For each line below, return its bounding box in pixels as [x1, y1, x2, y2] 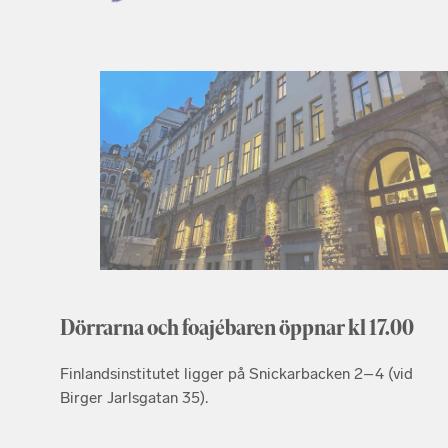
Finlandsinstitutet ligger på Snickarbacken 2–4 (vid [60, 363, 413, 383]
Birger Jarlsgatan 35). [60, 387, 208, 407]
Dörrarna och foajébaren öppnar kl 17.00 [60, 314, 414, 340]
